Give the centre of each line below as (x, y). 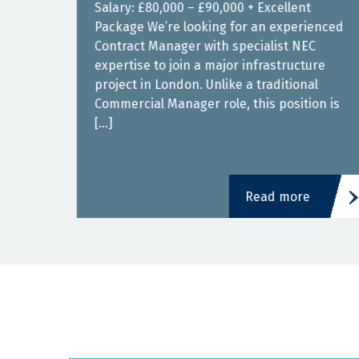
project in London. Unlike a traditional (198, 85)
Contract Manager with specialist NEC (197, 46)
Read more (274, 197)
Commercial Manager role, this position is (209, 104)
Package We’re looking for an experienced (211, 27)
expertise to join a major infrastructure (202, 65)
